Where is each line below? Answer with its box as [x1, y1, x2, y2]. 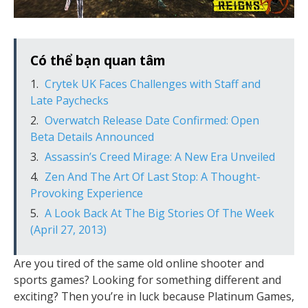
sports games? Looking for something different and [14, 272, 281, 287]
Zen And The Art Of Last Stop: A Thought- [45, 168, 261, 184]
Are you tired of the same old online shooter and [14, 255, 264, 271]
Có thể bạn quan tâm [30, 50, 166, 69]
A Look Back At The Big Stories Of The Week [45, 205, 274, 221]
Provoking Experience [30, 185, 143, 201]
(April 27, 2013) [30, 221, 107, 237]
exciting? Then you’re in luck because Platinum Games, [14, 288, 294, 304]
